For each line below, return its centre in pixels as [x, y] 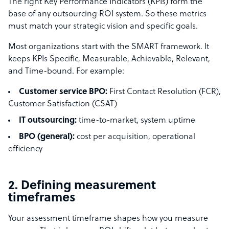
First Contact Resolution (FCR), [164, 92]
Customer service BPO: [63, 92]
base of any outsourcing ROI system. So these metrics [107, 15]
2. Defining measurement [82, 186]
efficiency [25, 150]
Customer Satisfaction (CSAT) [63, 105]
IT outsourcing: [48, 121]
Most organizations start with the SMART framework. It [109, 47]
